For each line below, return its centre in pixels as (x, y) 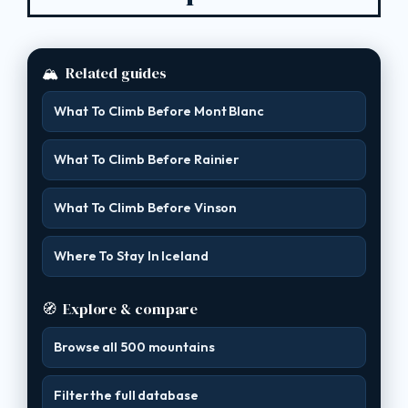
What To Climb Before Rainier (147, 159)
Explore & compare (130, 309)
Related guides (116, 73)
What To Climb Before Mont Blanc (159, 111)
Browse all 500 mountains (134, 347)
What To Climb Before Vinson (146, 208)
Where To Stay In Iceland (131, 256)
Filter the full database (126, 395)
